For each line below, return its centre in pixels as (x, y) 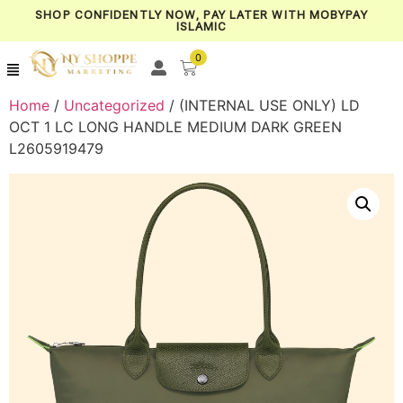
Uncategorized (114, 105)
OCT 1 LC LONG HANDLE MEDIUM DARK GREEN (175, 127)
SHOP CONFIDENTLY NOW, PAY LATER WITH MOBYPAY (201, 15)
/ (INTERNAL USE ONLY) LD (262, 105)
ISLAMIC (201, 27)
